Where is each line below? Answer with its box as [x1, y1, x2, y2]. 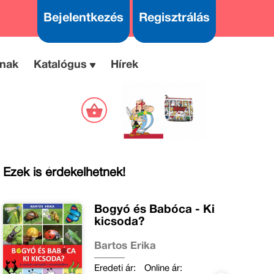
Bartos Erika [94, 241, 157, 251]
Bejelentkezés [43, 13, 124, 24]
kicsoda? [94, 216, 146, 228]
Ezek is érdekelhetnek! [2, 167, 125, 179]
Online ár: [144, 264, 183, 273]
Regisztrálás [138, 13, 210, 24]
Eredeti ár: [94, 264, 136, 273]
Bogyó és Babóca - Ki [94, 204, 215, 215]
